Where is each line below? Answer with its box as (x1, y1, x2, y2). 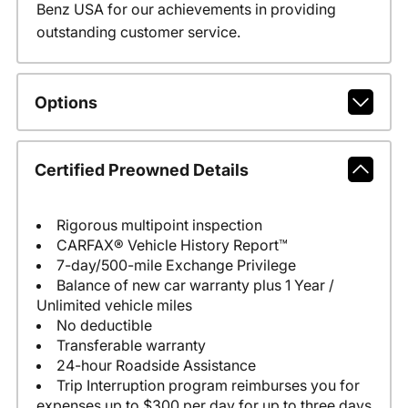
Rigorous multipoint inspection (56, 216, 262, 235)
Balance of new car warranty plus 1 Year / (56, 276, 334, 295)
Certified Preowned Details (34, 159, 249, 179)
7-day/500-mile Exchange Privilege (56, 256, 296, 275)
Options (34, 92, 97, 112)
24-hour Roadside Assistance (56, 356, 256, 375)
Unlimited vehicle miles (36, 296, 192, 315)
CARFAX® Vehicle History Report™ (56, 236, 288, 255)
